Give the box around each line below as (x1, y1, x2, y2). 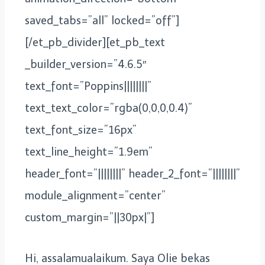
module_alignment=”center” (25, 189, 166, 202)
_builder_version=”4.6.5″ (25, 57, 146, 71)
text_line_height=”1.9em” (25, 145, 153, 159)
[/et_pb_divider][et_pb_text (25, 35, 165, 49)
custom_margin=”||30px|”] (25, 211, 154, 224)
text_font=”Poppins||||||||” (25, 79, 151, 93)
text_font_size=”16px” (25, 123, 137, 137)
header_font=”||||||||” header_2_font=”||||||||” (25, 167, 240, 180)
